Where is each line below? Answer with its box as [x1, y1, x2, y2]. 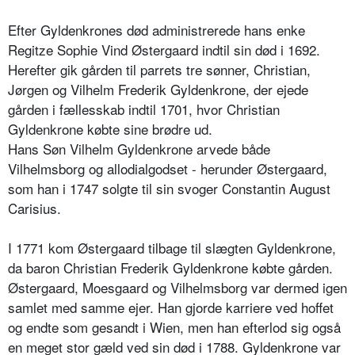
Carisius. [8, 197, 61, 218]
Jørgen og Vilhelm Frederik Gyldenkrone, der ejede [8, 78, 308, 99]
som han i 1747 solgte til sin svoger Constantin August [8, 177, 330, 198]
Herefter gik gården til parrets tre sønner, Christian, [8, 59, 311, 79]
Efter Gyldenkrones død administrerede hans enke [8, 19, 305, 40]
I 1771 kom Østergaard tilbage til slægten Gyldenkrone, [8, 237, 336, 258]
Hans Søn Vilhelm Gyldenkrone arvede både [8, 138, 270, 158]
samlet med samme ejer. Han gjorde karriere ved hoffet [8, 296, 334, 317]
